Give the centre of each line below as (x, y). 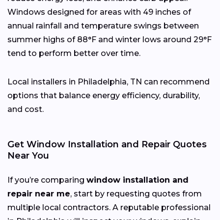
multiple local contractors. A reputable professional (109, 207)
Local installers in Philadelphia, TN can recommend (109, 82)
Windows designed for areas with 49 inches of (99, 12)
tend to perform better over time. (74, 53)
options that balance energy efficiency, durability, (104, 95)
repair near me (39, 193)
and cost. (26, 109)
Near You (28, 155)
